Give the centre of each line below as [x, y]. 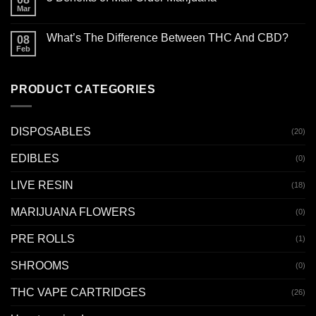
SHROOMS [40, 266]
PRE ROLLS [43, 239]
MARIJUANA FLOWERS [73, 212]
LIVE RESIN [42, 186]
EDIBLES [35, 159]
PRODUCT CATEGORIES [83, 89]
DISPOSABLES [51, 132]
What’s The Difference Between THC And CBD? [168, 37]
